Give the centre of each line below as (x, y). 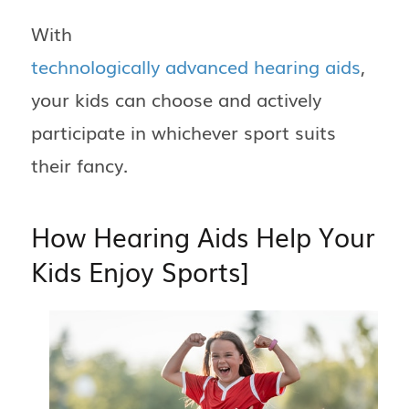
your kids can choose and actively (176, 99)
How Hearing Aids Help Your (203, 236)
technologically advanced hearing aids (196, 66)
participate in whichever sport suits (184, 132)
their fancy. (79, 165)
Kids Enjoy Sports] (140, 271)
